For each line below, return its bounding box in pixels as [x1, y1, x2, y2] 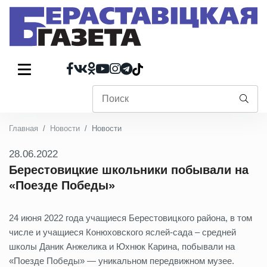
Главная [9, 124, 38, 133]
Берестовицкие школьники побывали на [9, 163, 249, 176]
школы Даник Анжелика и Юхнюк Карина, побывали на [9, 241, 235, 252]
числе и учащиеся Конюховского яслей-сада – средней [9, 227, 236, 237]
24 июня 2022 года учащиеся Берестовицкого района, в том [9, 213, 252, 223]
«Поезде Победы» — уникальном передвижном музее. [9, 256, 234, 266]
